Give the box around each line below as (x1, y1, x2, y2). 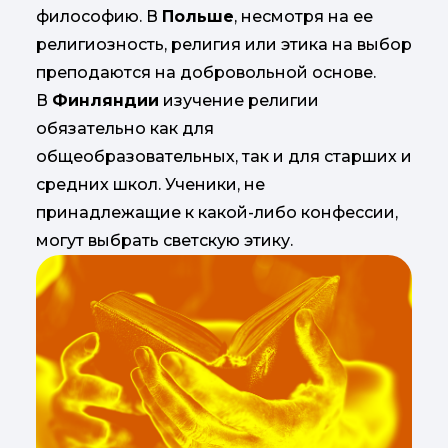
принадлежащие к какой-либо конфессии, (36, 203, 398, 223)
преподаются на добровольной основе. (36, 63, 376, 83)
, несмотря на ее (234, 7, 373, 27)
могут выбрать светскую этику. (36, 231, 293, 251)
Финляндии (52, 91, 159, 111)
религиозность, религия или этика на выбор (36, 35, 412, 55)
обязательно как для (36, 119, 214, 139)
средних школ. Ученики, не (36, 175, 265, 195)
